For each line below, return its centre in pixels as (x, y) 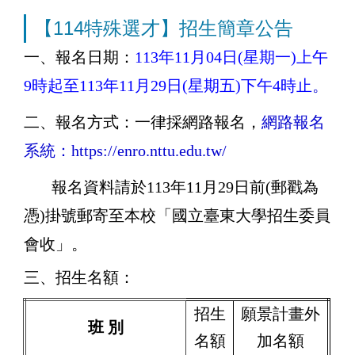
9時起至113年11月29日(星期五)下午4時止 (168, 85)
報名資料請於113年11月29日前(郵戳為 (171, 187)
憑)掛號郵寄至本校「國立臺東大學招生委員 (177, 215)
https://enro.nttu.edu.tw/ (149, 150)
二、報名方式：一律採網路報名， (143, 122)
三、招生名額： (79, 277)
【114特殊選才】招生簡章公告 (164, 28)
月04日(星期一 (240, 57)
